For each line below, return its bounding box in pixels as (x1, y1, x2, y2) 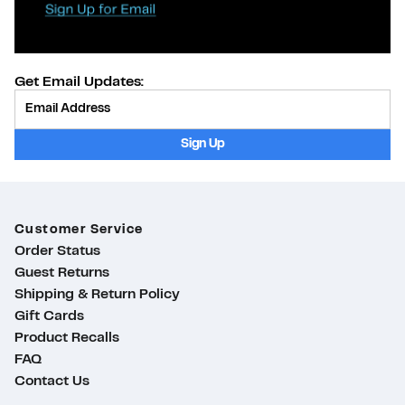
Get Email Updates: (14, 75, 144, 89)
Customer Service (14, 223, 144, 236)
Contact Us (14, 374, 89, 388)
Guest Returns (14, 266, 109, 279)
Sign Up (180, 137, 225, 150)
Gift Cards (14, 309, 84, 323)
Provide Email (14, 89, 108, 103)
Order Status (14, 244, 100, 258)
